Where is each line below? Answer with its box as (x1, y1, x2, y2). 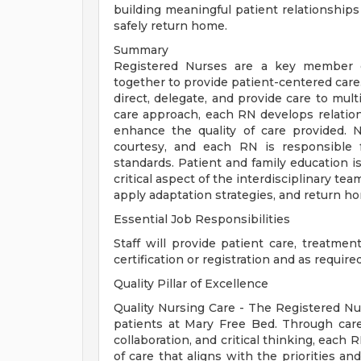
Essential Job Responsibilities (114, 212, 290, 226)
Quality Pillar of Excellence (114, 276, 268, 291)
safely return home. (114, 19, 227, 33)
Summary (114, 43, 168, 57)
